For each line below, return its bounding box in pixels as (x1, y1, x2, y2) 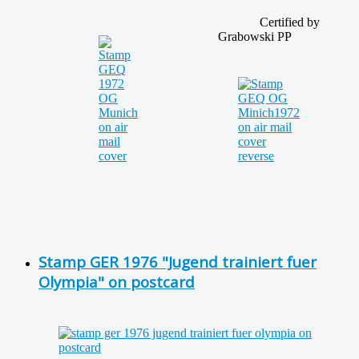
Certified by (218, 14, 320, 29)
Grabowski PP (218, 29, 292, 43)
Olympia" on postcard (38, 271, 195, 292)
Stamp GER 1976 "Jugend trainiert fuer (38, 251, 317, 272)
